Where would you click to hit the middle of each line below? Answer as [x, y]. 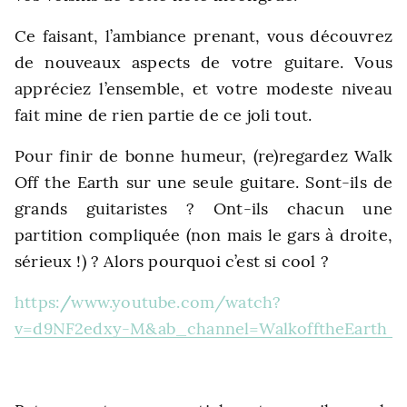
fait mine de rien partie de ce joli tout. [164, 115]
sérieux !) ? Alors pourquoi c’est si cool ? [172, 261]
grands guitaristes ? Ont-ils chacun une [203, 208]
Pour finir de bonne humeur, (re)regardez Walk [203, 156]
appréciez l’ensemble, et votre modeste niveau [203, 89]
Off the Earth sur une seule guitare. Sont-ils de [203, 182]
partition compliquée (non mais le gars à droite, [203, 235]
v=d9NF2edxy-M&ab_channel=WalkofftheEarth [201, 328]
